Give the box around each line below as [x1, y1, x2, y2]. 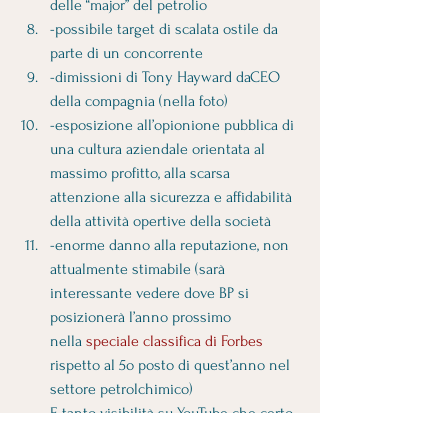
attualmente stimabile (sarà [50, 260, 229, 278]
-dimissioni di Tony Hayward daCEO [50, 68, 284, 86]
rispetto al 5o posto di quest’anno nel [50, 356, 294, 374]
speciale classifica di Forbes [86, 332, 263, 350]
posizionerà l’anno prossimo [50, 308, 235, 326]
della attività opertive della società [50, 212, 275, 230]
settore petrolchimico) [50, 380, 193, 398]
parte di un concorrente [50, 44, 207, 62]
